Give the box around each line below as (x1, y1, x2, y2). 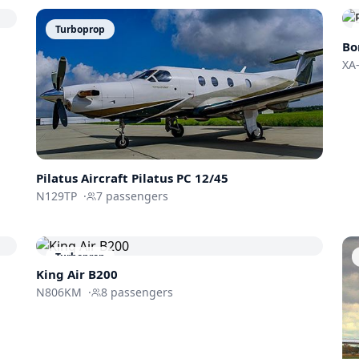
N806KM (36, 284, 83, 301)
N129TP (36, 188, 78, 204)
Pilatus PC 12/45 (131, 170, 229, 187)
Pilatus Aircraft (36, 170, 132, 187)
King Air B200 (36, 266, 119, 283)
